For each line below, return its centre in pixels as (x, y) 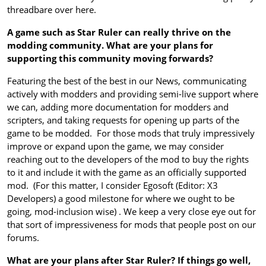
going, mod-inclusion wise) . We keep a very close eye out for (132, 211)
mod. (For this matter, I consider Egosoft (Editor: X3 (113, 185)
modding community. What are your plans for (110, 45)
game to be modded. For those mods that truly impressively (131, 133)
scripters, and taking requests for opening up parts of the (123, 120)
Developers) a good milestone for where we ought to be (121, 198)
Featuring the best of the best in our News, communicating (127, 80)
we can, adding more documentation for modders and (118, 107)
